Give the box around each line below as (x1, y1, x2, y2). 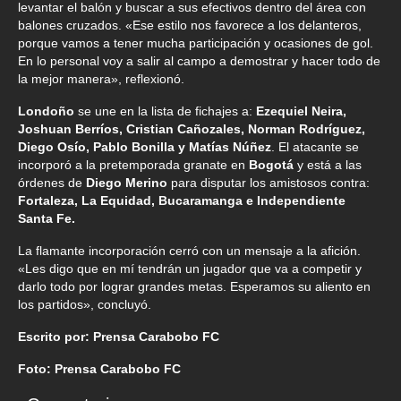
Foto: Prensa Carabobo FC (18, 361, 181, 376)
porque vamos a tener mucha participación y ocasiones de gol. (18, 35, 373, 50)
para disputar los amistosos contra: (171, 175, 370, 190)
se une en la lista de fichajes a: (74, 103, 256, 118)
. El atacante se (271, 139, 359, 154)
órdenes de (18, 175, 86, 190)
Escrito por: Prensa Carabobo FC (18, 328, 219, 344)
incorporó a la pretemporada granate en (18, 157, 249, 172)
